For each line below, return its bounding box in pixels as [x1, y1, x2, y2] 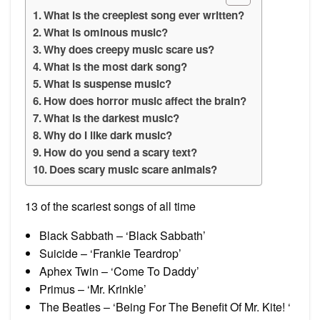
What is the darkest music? [44, 109, 180, 126]
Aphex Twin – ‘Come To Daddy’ [39, 262, 199, 279]
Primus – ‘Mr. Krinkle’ [39, 280, 146, 297]
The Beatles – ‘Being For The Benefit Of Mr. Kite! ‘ [39, 298, 291, 315]
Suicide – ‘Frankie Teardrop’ [39, 244, 181, 261]
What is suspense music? [44, 75, 172, 91]
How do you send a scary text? [44, 144, 198, 160]
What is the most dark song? [44, 58, 188, 74]
